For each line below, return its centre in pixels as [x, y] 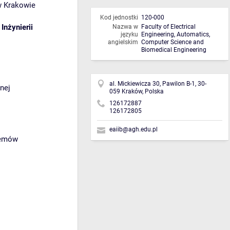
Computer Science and [172, 42]
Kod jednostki [119, 18]
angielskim [123, 42]
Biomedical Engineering [174, 50]
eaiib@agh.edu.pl [133, 130]
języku [129, 35]
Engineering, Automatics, [176, 35]
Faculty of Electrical [168, 27]
